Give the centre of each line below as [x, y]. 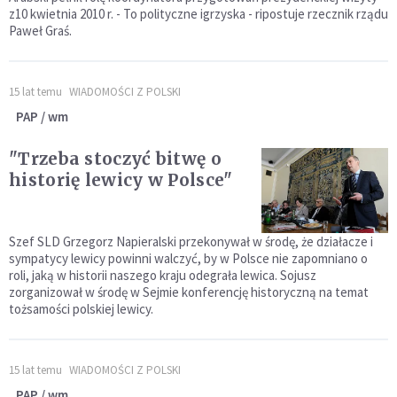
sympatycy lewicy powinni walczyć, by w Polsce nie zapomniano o [188, 258]
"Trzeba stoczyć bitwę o [115, 159]
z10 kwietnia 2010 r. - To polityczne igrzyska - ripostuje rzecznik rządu [198, 14]
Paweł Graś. [40, 31]
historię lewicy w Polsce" [121, 180]
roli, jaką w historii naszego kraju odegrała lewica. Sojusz [163, 275]
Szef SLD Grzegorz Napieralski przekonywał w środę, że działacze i [191, 241]
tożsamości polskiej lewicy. [81, 308]
